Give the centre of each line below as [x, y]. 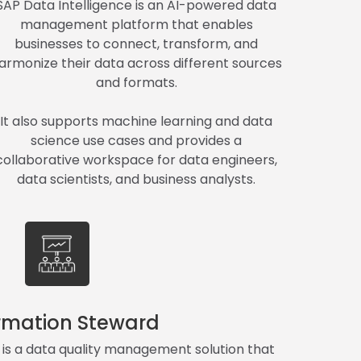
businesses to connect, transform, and [137, 44]
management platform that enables [136, 24]
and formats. [136, 82]
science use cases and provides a [137, 140]
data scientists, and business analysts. [137, 179]
